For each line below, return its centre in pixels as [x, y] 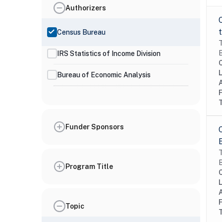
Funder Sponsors [95, 127]
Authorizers [86, 8]
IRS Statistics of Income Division [109, 53]
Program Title [89, 166]
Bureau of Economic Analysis [104, 75]
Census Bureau [81, 32]
